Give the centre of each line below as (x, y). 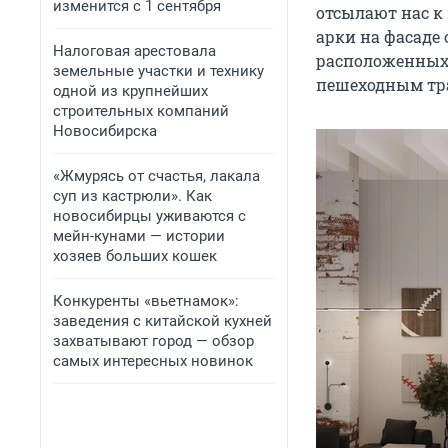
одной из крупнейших (130, 91)
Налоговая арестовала (134, 51)
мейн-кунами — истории (139, 236)
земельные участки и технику (158, 71)
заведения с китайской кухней (162, 321)
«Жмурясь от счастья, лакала (156, 176)
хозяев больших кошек (135, 256)
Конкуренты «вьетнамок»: (146, 301)
